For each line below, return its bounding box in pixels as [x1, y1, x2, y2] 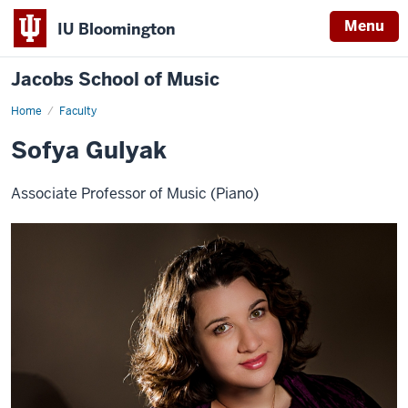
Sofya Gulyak [11, 135, 167, 166]
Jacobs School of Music [11, 67, 219, 91]
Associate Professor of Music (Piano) [11, 184, 259, 203]
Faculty [59, 104, 97, 118]
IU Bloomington [57, 18, 176, 39]
